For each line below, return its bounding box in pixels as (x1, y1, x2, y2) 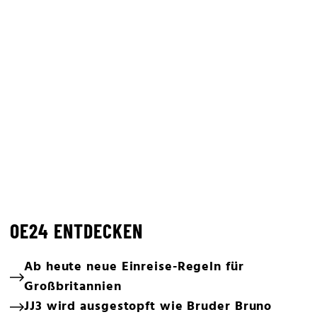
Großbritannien (24, 277, 122, 297)
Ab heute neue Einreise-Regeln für (24, 257, 244, 277)
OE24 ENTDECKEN (10, 219, 143, 243)
